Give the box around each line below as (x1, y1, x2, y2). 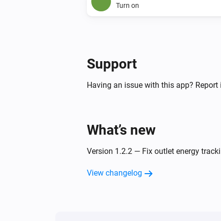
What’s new (87, 121, 156, 138)
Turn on (116, 1, 139, 9)
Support (87, 55, 137, 72)
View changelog (87, 168, 142, 178)
